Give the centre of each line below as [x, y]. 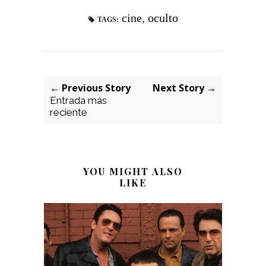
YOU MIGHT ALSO [133, 171]
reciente [69, 112]
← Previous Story [90, 88]
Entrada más [78, 100]
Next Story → [184, 88]
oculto [163, 18]
